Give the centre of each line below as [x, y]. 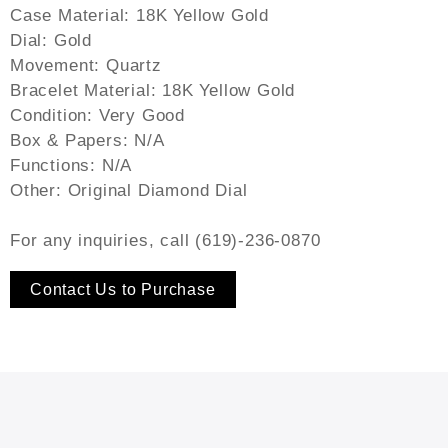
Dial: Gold [51, 40]
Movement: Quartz [86, 65]
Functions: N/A [71, 165]
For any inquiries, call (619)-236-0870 [165, 240]
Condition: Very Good [97, 115]
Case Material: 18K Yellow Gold [139, 15]
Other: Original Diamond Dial [129, 190]
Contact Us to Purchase [123, 289]
